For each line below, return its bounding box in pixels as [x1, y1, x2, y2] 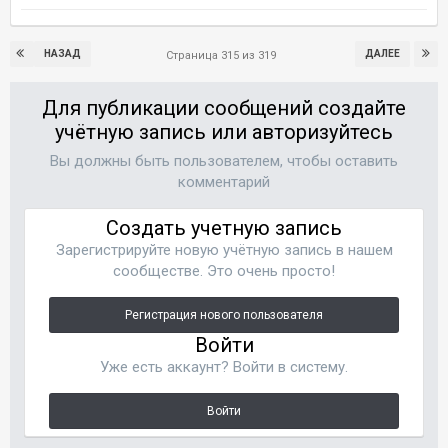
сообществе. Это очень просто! [113, 262, 335, 280]
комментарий [178, 173, 270, 191]
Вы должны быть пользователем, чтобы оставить [50, 152, 398, 170]
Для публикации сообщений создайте [42, 96, 406, 120]
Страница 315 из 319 [166, 49, 282, 62]
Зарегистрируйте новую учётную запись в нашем [55, 241, 393, 259]
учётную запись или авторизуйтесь [55, 120, 393, 144]
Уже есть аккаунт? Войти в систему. [100, 358, 348, 376]
